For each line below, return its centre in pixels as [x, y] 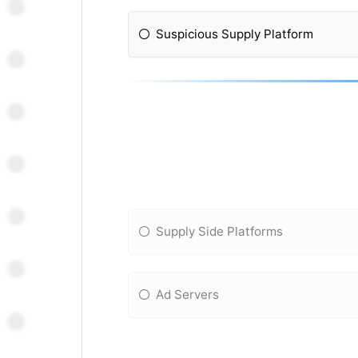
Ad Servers [188, 294]
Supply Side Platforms [220, 231]
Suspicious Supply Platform [235, 34]
